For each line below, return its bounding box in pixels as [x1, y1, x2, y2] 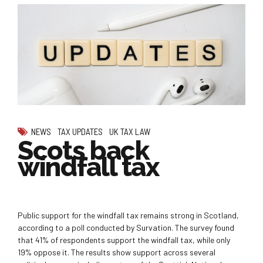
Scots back [18, 135, 149, 167]
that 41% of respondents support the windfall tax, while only [18, 235, 230, 245]
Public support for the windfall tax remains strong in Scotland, [18, 210, 239, 221]
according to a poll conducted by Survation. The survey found [18, 222, 234, 233]
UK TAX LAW [109, 126, 151, 137]
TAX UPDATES [58, 126, 103, 137]
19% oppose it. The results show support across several [18, 247, 215, 258]
